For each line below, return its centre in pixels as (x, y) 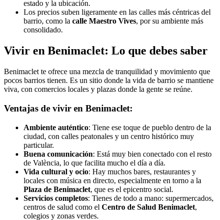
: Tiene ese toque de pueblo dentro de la (150, 127)
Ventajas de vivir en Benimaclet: (68, 108)
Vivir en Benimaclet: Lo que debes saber (106, 51)
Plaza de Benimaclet (57, 189)
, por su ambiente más (170, 21)
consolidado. (43, 30)
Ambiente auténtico (56, 127)
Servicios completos (56, 198)
